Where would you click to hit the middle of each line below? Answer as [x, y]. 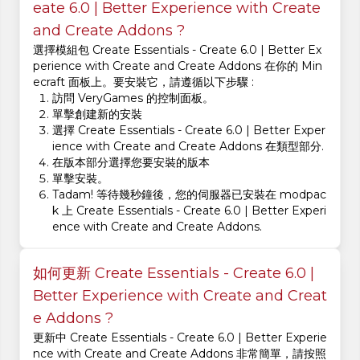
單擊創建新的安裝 [97, 114]
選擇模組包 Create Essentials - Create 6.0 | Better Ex [177, 50]
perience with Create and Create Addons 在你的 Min [178, 66]
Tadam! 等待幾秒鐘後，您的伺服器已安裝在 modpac [189, 194]
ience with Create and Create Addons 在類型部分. [188, 146]
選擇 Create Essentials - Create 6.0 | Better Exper [189, 130]
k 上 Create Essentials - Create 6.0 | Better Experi [189, 211]
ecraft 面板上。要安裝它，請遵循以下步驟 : [143, 82]
